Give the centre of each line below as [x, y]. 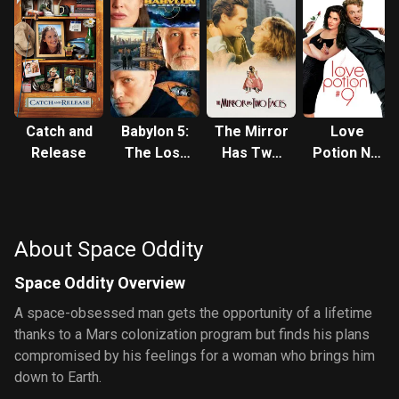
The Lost [155, 153]
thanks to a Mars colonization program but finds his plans [192, 334]
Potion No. [347, 153]
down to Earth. [58, 377]
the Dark [155, 217]
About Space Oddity [109, 249]
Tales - [155, 174]
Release [59, 153]
